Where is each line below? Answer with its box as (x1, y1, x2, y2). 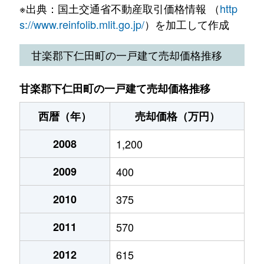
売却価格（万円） (134, 108, 220, 124)
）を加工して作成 (144, 16, 229, 32)
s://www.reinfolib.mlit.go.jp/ (19, 16, 144, 32)
